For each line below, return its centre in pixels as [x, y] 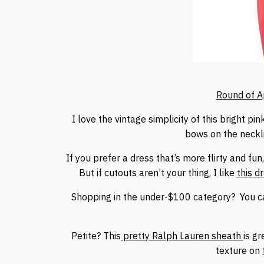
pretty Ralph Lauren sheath [182, 235]
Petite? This [96, 235]
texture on [239, 250]
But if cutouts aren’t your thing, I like [158, 172]
